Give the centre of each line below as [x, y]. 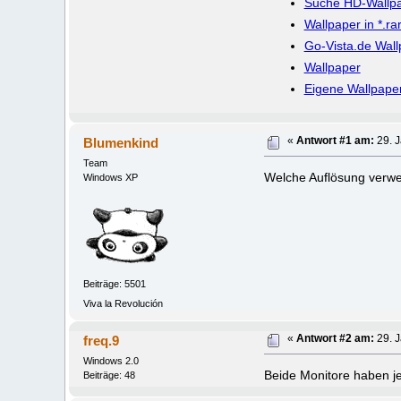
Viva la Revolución [123, 303]
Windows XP [110, 178]
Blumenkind [121, 143]
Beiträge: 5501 [114, 284]
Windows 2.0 [111, 360]
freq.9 [102, 340]
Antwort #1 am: [336, 141]
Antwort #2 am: [336, 338]
